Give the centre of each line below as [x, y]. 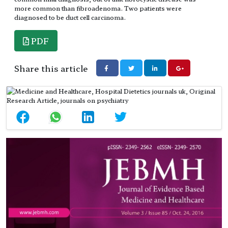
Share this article [51, 68]
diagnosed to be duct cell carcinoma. [70, 17]
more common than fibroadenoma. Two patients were [98, 8]
